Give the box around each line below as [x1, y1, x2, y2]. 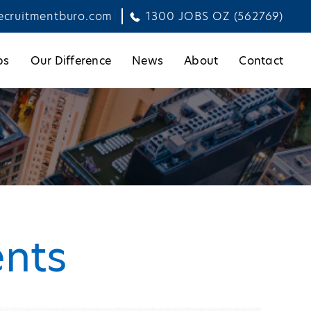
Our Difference [30, 52, 111, 69]
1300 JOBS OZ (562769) [146, 8, 283, 24]
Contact [239, 52, 283, 69]
